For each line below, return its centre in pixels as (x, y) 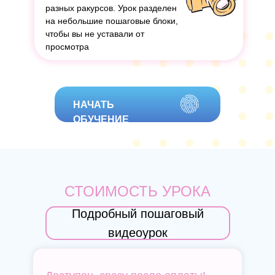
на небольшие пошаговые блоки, (112, 21)
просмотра (67, 47)
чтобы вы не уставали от (95, 34)
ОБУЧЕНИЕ (101, 119)
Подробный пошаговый (138, 213)
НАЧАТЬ (94, 105)
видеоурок (138, 232)
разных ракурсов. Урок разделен (111, 8)
